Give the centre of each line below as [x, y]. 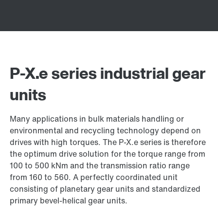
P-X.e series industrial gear [108, 73]
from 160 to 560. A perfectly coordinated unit [94, 177]
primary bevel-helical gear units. [69, 200]
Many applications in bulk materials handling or [97, 119]
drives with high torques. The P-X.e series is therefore [108, 142]
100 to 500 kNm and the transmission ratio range [100, 165]
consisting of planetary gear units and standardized [105, 189]
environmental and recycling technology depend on [105, 130]
